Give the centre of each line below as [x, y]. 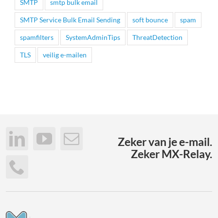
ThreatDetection [157, 37]
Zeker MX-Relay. [172, 154]
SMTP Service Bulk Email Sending [70, 20]
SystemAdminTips [93, 37]
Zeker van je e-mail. [165, 141]
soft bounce [150, 20]
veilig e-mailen [65, 55]
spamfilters [37, 37]
